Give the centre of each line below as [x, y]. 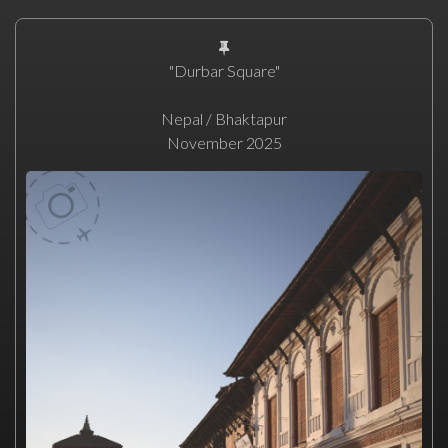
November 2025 [224, 142]
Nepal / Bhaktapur [224, 118]
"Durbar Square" [224, 70]
